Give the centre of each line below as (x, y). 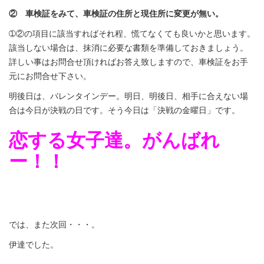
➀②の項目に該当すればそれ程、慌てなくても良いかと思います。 (132, 33)
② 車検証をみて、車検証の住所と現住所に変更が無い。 (116, 13)
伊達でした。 (34, 244)
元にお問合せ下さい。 (50, 75)
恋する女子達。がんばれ (114, 139)
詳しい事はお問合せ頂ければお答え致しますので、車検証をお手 (128, 61)
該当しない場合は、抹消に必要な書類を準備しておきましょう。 (128, 47)
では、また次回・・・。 (54, 224)
